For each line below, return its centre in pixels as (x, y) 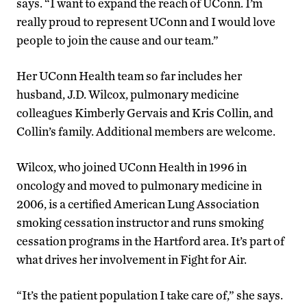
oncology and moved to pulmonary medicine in (139, 185)
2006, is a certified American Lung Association (138, 204)
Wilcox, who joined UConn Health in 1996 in (132, 167)
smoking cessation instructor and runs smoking (140, 222)
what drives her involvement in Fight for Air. (132, 259)
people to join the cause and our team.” (118, 40)
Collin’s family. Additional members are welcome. (146, 131)
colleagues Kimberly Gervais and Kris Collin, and (145, 112)
